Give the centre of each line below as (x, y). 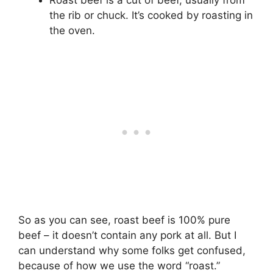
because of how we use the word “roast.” (119, 265)
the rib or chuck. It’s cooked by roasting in (151, 16)
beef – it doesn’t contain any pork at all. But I (127, 235)
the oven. (72, 31)
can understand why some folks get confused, (132, 250)
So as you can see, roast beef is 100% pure (124, 220)
